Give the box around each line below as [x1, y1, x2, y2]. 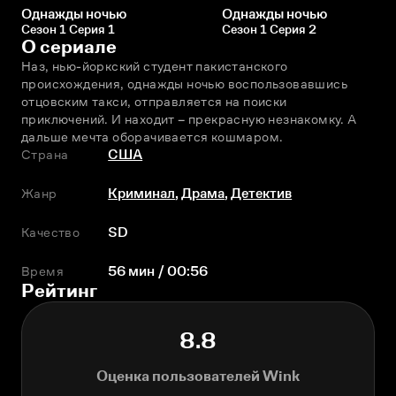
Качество [21, 225, 80, 240]
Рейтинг [21, 279, 97, 302]
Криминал [108, 186, 176, 202]
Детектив [231, 186, 293, 202]
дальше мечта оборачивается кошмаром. [21, 129, 284, 145]
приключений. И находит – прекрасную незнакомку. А [21, 111, 357, 127]
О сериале [21, 35, 117, 58]
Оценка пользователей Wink [96, 368, 300, 385]
